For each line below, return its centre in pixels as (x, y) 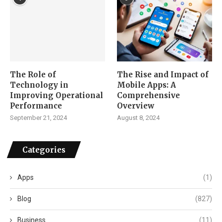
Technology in (39, 85)
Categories (44, 150)
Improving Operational (56, 95)
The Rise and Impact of (163, 74)
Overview (136, 106)
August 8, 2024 (139, 117)
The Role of (33, 74)
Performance (36, 106)
